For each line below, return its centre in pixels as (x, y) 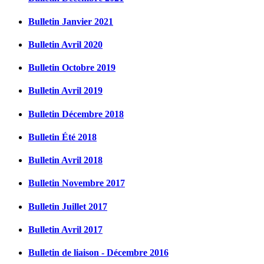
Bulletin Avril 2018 (65, 160)
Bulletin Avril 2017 (65, 229)
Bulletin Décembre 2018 (76, 114)
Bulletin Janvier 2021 (71, 21)
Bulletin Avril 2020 (65, 44)
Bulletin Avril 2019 (65, 91)
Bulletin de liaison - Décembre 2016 (98, 253)
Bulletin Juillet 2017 (68, 206)
